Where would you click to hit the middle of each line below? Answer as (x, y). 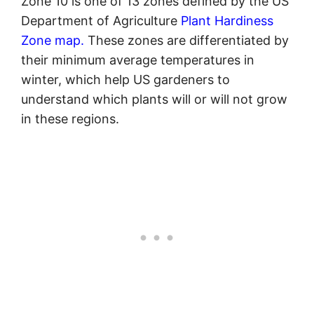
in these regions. (70, 119)
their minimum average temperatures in (138, 60)
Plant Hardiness (227, 21)
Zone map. (53, 40)
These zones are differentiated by (186, 40)
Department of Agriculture (101, 21)
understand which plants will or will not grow (154, 99)
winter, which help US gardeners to (125, 80)
